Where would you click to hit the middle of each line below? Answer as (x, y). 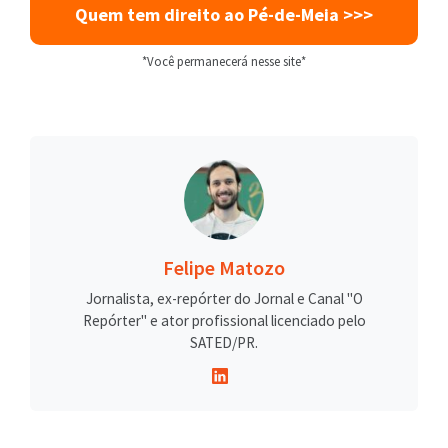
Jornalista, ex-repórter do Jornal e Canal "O (224, 299)
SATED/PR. (224, 343)
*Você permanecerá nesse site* (224, 61)
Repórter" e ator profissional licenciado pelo (224, 321)
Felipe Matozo (224, 268)
